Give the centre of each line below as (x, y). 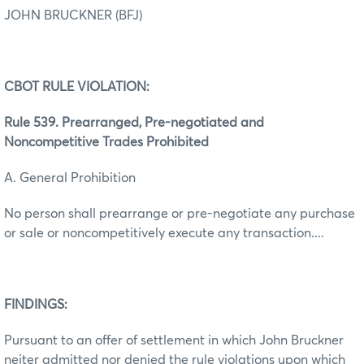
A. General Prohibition (70, 178)
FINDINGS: (37, 304)
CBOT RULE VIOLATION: (77, 87)
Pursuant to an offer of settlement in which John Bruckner (174, 340)
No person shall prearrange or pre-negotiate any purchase (180, 213)
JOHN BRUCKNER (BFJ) (73, 15)
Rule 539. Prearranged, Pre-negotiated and (134, 122)
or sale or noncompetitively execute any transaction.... (164, 233)
